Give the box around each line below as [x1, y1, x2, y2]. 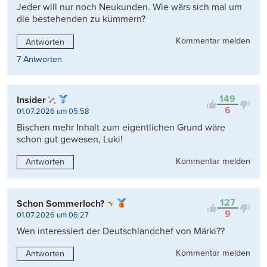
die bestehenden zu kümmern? [17, 13, 145, 26]
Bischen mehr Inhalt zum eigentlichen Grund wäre [17, 122, 225, 134]
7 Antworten [17, 54, 62, 65]
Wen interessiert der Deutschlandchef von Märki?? [17, 225, 225, 238]
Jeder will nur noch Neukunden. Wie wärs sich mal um [17, 1, 242, 14]
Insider [17, 94, 46, 107]
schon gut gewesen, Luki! [17, 133, 123, 146]
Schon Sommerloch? [17, 198, 104, 210]
